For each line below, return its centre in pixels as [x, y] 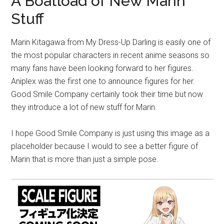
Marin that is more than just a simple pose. [85, 159]
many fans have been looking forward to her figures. [102, 68]
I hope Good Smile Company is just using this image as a [110, 133]
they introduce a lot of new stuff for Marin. [84, 107]
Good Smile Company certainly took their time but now [107, 94]
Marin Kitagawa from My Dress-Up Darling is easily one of [111, 42]
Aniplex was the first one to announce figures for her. [103, 81]
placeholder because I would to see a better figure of [105, 146]
